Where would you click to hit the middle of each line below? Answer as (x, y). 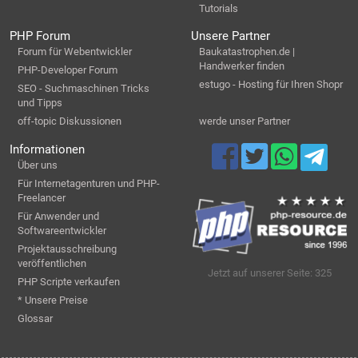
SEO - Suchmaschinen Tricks (84, 89)
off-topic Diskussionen (70, 121)
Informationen (47, 149)
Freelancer (42, 197)
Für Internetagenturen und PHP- (89, 183)
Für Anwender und (58, 216)
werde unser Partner (245, 121)
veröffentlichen (52, 263)
